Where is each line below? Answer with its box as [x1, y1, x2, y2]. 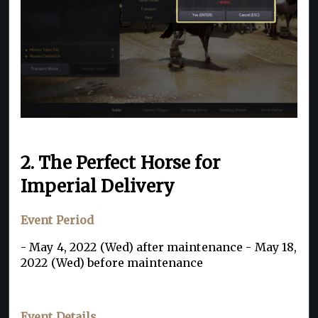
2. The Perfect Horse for [21, 152, 220, 175]
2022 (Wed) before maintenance [21, 255, 207, 270]
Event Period [21, 212, 97, 227]
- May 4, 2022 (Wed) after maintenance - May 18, [21, 239, 297, 254]
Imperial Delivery [21, 175, 184, 198]
